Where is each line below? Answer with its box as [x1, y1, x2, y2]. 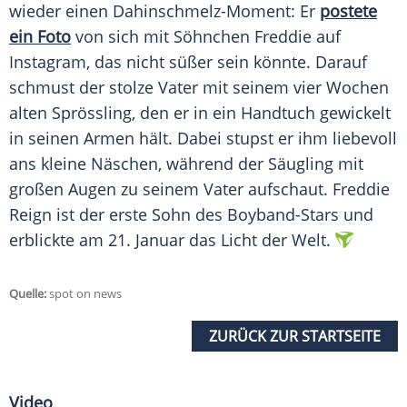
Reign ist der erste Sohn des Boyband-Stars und [9, 203, 373, 226]
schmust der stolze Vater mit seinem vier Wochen [9, 76, 389, 99]
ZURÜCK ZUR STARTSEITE [209, 326, 381, 347]
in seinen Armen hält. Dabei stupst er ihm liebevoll [9, 127, 397, 150]
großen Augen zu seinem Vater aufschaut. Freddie [9, 178, 390, 201]
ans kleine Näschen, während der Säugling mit [9, 153, 363, 175]
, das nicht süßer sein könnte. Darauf [86, 51, 367, 74]
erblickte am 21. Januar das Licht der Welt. [9, 229, 331, 252]
